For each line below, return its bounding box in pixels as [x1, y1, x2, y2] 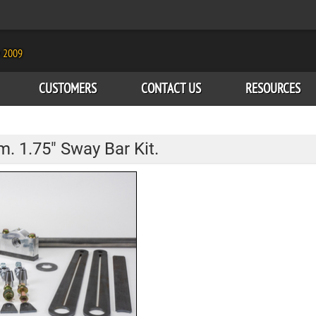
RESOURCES [245, 80, 301, 97]
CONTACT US [140, 80, 201, 97]
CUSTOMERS [38, 80, 97, 97]
